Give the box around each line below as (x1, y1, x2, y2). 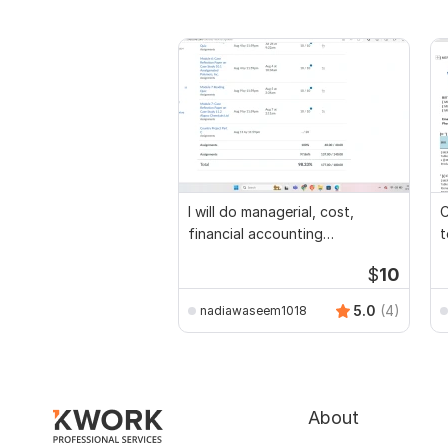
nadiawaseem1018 (200, 302, 307, 318)
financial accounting (188, 225, 323, 243)
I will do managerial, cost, (188, 203, 354, 221)
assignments (188, 247, 270, 265)
